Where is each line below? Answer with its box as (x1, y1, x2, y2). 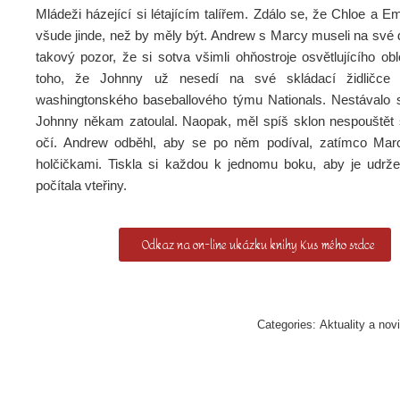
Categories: (257, 318, 321, 331)
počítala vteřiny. (36, 178, 127, 193)
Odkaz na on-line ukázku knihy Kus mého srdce (141, 234, 375, 256)
